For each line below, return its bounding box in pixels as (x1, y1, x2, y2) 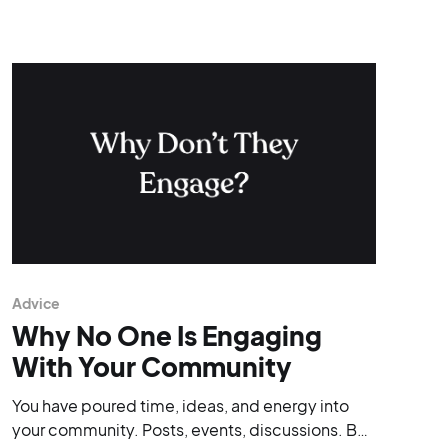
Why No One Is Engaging (11, 318, 322, 352)
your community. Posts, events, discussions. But (11, 418, 372, 440)
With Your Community (11, 349, 292, 383)
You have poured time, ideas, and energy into (11, 394, 349, 416)
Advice (11, 293, 61, 312)
